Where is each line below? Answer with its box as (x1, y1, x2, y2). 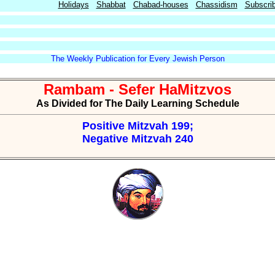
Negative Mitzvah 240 (82, 133, 193, 145)
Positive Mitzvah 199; (82, 120, 193, 132)
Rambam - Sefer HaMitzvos (44, 81, 231, 98)
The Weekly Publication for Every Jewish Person (50, 54, 225, 63)
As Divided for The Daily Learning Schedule (36, 98, 239, 109)
